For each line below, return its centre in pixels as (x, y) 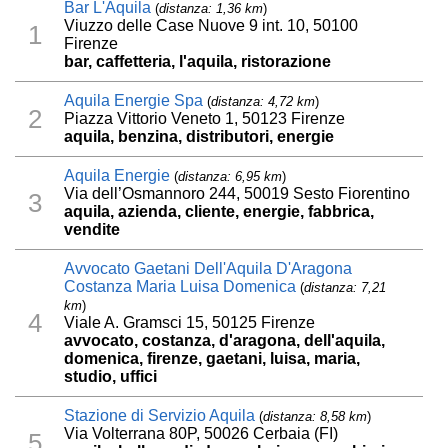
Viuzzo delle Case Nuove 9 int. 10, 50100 (211, 26)
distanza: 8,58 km (315, 417)
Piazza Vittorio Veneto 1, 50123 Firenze (205, 119)
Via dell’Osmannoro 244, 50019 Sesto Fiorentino (237, 194)
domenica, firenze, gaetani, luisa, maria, (212, 359)
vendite (92, 230)
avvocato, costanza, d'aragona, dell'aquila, (225, 341)
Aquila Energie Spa (134, 101)
